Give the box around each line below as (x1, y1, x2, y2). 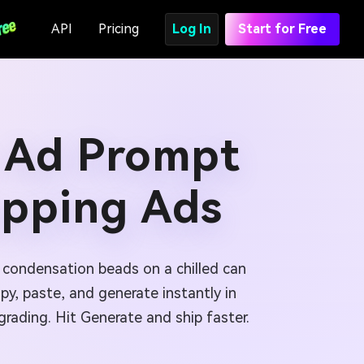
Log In (172, 21, 211, 37)
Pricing (98, 21, 139, 37)
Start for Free (238, 21, 327, 37)
